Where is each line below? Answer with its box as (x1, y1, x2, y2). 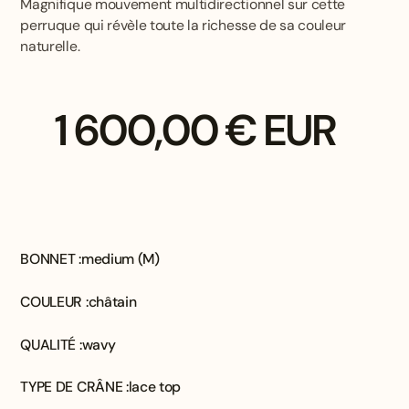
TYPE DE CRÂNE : (20, 377, 129, 397)
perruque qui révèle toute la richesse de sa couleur (20, 15, 347, 35)
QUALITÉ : (20, 334, 82, 354)
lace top (128, 377, 182, 397)
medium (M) (80, 249, 160, 269)
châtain (88, 292, 137, 312)
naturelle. (20, 36, 80, 56)
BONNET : (20, 249, 81, 269)
